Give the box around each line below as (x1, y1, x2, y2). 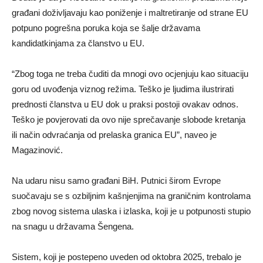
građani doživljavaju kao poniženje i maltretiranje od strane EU (12, 8, 248, 18)
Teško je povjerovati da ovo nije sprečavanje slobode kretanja (12, 114, 245, 125)
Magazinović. (12, 145, 63, 156)
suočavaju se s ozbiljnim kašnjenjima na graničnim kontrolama (12, 191, 251, 201)
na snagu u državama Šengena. (12, 221, 134, 232)
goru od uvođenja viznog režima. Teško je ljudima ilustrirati (12, 84, 234, 95)
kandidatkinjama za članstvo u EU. (12, 38, 144, 49)
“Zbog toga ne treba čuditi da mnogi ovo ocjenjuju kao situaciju (12, 69, 248, 79)
